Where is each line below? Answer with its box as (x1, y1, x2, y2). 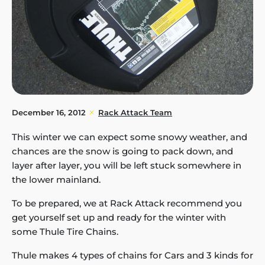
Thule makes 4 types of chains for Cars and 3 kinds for (12, 250, 253, 261)
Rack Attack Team (98, 108, 172, 118)
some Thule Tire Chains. (12, 226, 118, 238)
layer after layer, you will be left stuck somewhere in (12, 160, 241, 172)
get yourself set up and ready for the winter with (12, 212, 226, 224)
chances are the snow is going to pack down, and (12, 146, 233, 157)
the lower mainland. (12, 174, 101, 186)
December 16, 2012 (12, 108, 86, 118)
